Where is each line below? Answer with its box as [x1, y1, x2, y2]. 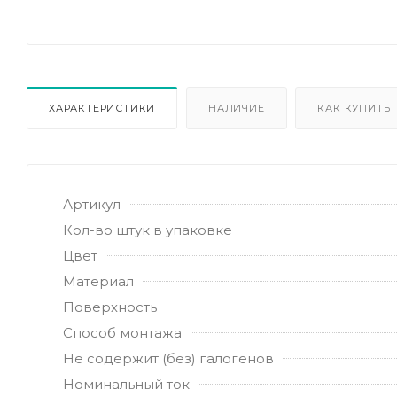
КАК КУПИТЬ [317, 101, 391, 114]
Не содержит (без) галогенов [63, 349, 274, 367]
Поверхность [63, 298, 157, 315]
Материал [63, 272, 134, 290]
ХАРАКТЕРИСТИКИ [49, 101, 156, 114]
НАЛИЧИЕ [208, 101, 265, 114]
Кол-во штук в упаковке [63, 221, 232, 238]
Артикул [63, 195, 121, 213]
